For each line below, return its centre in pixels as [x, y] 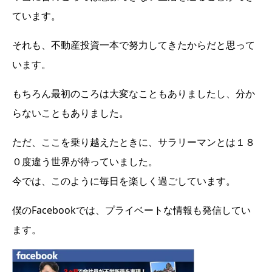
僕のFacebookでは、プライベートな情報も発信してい [131, 210]
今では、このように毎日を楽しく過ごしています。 [124, 181]
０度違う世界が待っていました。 [85, 162]
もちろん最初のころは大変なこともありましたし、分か [134, 94]
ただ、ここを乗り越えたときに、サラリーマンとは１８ [134, 142]
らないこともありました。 [70, 113]
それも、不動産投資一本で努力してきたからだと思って [134, 45]
